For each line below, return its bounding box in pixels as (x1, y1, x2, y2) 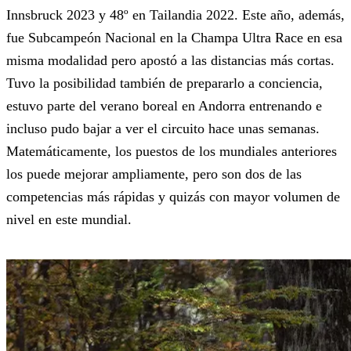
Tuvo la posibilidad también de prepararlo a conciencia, (6, 75, 323, 92)
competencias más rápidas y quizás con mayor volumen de (6, 189, 340, 205)
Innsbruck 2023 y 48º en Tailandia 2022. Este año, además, (6, 7, 345, 24)
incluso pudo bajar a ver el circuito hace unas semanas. (6, 121, 320, 137)
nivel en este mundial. (6, 212, 132, 228)
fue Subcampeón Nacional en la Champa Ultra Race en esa (6, 30, 342, 46)
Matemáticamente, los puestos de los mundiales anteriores (6, 143, 337, 160)
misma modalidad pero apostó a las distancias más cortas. (6, 52, 335, 69)
